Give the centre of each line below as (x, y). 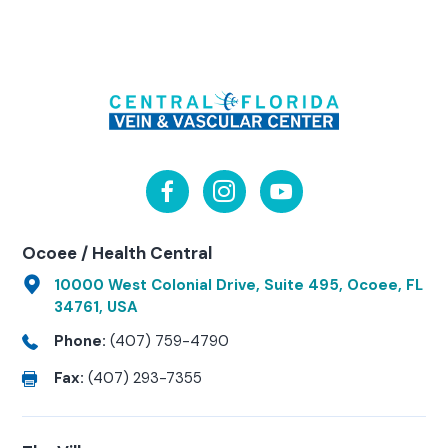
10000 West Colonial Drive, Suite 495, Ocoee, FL (238, 284)
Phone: (82, 340)
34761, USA (96, 306)
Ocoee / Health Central (117, 252)
